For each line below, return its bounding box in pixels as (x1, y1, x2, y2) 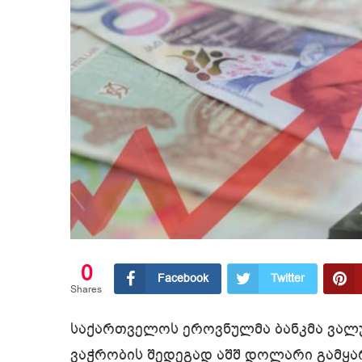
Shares (70, 283, 102, 297)
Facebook (158, 271, 208, 287)
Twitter (271, 271, 305, 287)
